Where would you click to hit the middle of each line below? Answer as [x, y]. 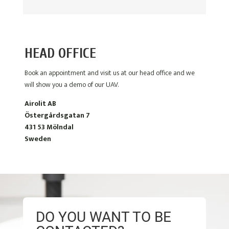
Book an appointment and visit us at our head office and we [110, 73]
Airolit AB [41, 104]
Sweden [38, 139]
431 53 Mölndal [49, 127]
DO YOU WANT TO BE [103, 217]
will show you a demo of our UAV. [72, 85]
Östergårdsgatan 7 [58, 116]
